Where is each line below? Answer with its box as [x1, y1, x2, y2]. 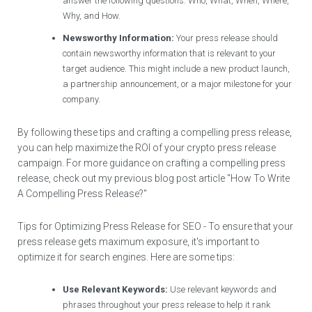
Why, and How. [63, 10, 121, 22]
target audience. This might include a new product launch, [63, 63, 290, 75]
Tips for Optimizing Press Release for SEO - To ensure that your [17, 221, 294, 233]
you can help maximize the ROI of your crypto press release [17, 142, 276, 154]
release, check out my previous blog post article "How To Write [17, 173, 290, 185]
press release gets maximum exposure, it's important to [17, 236, 260, 248]
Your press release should [174, 33, 279, 44]
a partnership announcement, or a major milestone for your [63, 79, 292, 90]
